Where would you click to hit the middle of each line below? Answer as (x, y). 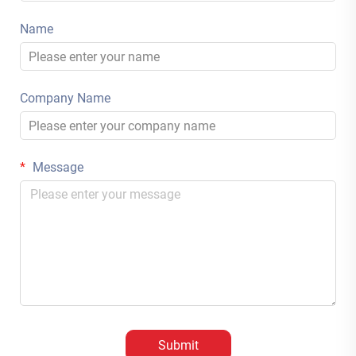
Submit (178, 346)
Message (56, 168)
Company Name (65, 99)
